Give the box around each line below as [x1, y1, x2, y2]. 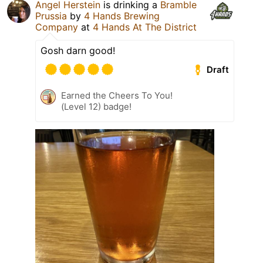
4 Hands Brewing [84, 10, 160, 22]
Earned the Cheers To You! [61, 90, 173, 102]
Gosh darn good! [41, 45, 115, 57]
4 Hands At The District [93, 21, 197, 33]
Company [35, 21, 78, 33]
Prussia [35, 10, 67, 22]
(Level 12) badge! [61, 101, 131, 113]
